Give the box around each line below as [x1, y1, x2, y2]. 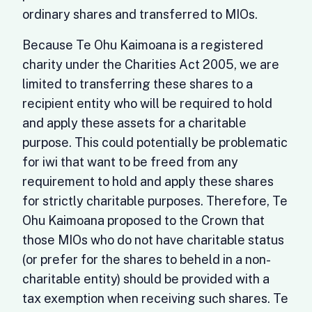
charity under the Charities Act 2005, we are [22, 57, 279, 72]
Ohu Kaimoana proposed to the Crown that [22, 213, 265, 228]
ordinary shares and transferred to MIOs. [22, 7, 258, 22]
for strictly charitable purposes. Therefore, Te [22, 194, 288, 208]
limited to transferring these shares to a [22, 77, 253, 91]
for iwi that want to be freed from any [22, 155, 238, 169]
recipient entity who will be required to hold [22, 96, 272, 111]
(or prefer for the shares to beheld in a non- [22, 252, 271, 267]
